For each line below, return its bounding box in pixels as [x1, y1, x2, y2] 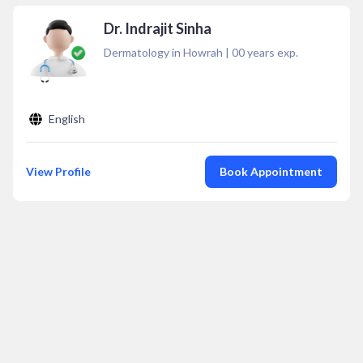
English [49, 112, 85, 126]
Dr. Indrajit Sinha [104, 19, 211, 37]
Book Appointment [220, 164, 322, 178]
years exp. [245, 45, 298, 59]
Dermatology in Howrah [104, 45, 223, 59]
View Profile [26, 164, 91, 178]
